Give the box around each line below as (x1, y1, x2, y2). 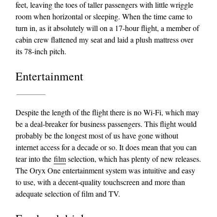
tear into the (15, 154, 54, 164)
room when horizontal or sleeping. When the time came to (15, 11, 192, 21)
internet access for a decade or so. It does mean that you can (15, 142, 197, 152)
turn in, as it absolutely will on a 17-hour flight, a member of (15, 23, 199, 33)
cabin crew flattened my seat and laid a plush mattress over (15, 34, 193, 45)
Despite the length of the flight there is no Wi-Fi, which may (15, 107, 199, 117)
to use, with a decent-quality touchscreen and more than (15, 177, 185, 187)
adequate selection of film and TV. (15, 188, 120, 199)
